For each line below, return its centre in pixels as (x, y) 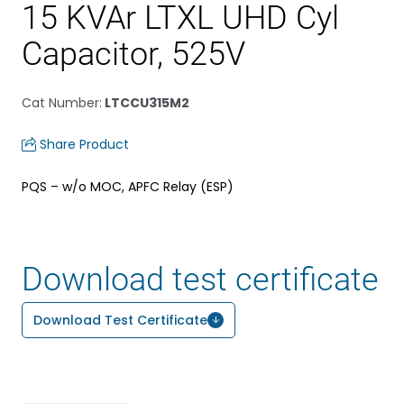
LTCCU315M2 (146, 103)
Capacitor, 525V (133, 54)
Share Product (84, 144)
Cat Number (60, 103)
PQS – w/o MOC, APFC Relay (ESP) (128, 187)
